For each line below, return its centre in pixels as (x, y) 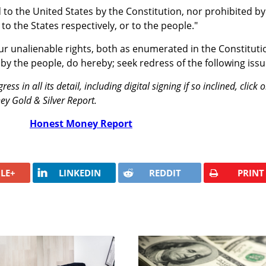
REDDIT (165, 172)
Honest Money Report (81, 123)
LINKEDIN (80, 172)
